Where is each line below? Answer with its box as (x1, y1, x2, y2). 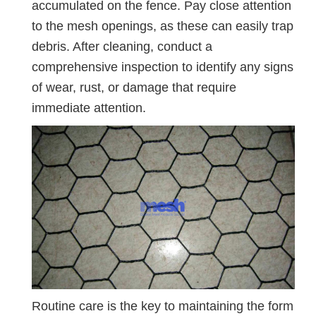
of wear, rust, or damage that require (32, 80, 236, 95)
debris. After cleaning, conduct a (32, 39, 212, 54)
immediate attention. (32, 101, 146, 116)
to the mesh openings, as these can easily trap (32, 19, 293, 34)
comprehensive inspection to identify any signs (32, 60, 293, 75)
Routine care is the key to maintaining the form (32, 299, 293, 314)
